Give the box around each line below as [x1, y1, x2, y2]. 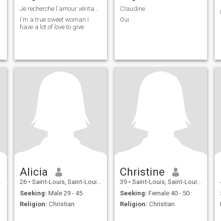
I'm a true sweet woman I [19, 16, 89, 24]
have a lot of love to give [19, 23, 84, 31]
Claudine [119, 4, 145, 12]
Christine [119, 165, 165, 179]
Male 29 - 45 [46, 189, 82, 197]
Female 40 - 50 [147, 189, 189, 197]
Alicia [19, 165, 48, 179]
